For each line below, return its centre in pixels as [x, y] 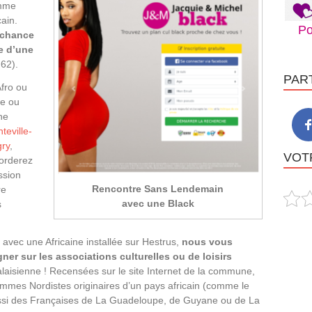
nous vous [207, 241]
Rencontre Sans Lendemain [158, 188]
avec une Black [158, 203]
